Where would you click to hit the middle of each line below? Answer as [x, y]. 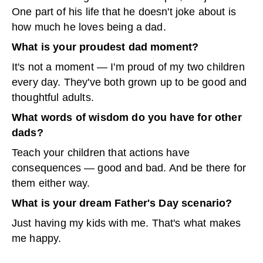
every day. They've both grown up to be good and [129, 82]
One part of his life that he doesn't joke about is [124, 12]
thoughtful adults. [53, 97]
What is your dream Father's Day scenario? [122, 203]
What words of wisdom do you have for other [127, 117]
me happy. [37, 238]
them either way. [51, 183]
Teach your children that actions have [101, 153]
